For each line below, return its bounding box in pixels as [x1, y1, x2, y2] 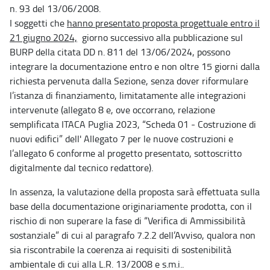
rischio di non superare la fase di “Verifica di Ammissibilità [10, 214, 245, 227]
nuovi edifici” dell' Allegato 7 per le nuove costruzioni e [10, 132, 233, 145]
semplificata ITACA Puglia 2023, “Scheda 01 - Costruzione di [10, 118, 256, 131]
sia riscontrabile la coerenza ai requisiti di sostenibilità [10, 243, 231, 256]
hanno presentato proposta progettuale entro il [67, 16, 260, 30]
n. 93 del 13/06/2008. [10, 2, 101, 15]
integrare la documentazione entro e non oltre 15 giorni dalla [10, 60, 260, 73]
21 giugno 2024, [10, 31, 77, 44]
